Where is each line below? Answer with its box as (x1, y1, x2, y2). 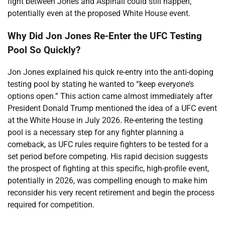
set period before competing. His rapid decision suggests (8, 152, 208, 162)
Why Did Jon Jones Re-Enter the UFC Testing (8, 30, 202, 42)
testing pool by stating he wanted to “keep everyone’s (8, 79, 194, 89)
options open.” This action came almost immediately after (8, 91, 212, 101)
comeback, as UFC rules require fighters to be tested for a (8, 140, 208, 150)
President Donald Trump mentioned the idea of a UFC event (8, 103, 217, 114)
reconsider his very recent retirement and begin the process (8, 188, 214, 198)
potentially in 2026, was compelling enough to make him (8, 176, 207, 186)
